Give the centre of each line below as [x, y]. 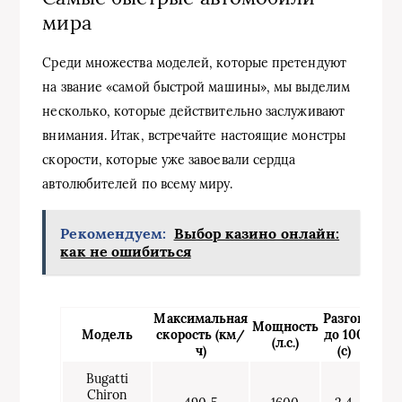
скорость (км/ [201, 335]
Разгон [344, 319]
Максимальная [201, 319]
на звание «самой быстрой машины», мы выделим [196, 87]
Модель [107, 335]
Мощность [285, 327]
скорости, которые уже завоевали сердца [169, 160]
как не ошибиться [126, 251]
